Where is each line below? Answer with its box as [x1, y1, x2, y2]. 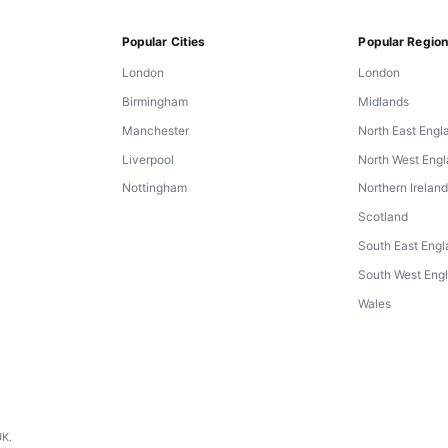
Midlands [358, 94, 410, 110]
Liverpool [121, 151, 174, 167]
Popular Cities [121, 34, 206, 50]
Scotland [358, 209, 409, 225]
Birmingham [121, 94, 188, 110]
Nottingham [121, 180, 187, 196]
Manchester [121, 122, 189, 138]
